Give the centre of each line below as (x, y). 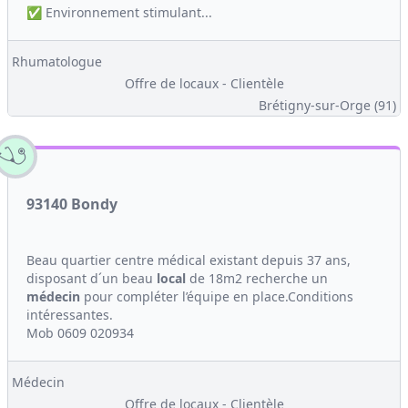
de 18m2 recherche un (257, 278)
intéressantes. (70, 315)
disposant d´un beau (92, 278)
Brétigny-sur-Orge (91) (327, 105)
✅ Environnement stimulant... (119, 12)
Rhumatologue (57, 61)
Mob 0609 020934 (80, 333)
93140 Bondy (72, 204)
